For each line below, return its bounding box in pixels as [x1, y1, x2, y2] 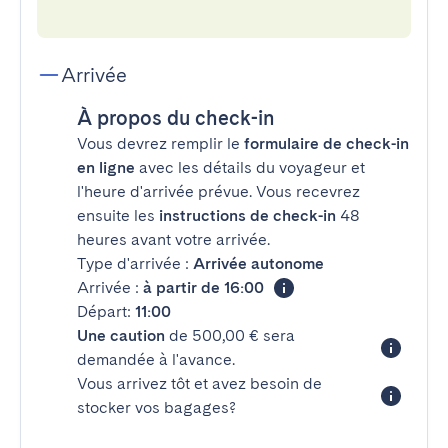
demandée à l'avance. [77, 350, 235, 369]
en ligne [77, 158, 135, 177]
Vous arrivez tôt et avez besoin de [77, 374, 322, 393]
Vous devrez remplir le [77, 134, 244, 153]
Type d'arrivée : [77, 254, 193, 273]
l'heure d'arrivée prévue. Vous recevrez [77, 182, 360, 201]
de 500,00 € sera [165, 326, 295, 345]
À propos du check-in [77, 106, 275, 130]
